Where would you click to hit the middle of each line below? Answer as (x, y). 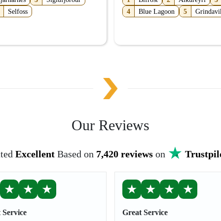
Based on (76, 154)
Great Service (145, 212)
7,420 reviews (124, 154)
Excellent (35, 154)
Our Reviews (110, 125)
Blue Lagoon (157, 11)
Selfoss (18, 11)
